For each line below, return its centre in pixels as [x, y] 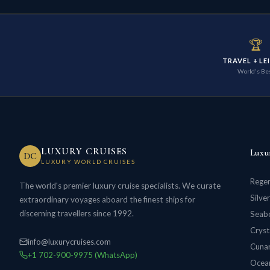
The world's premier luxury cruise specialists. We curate [120, 186]
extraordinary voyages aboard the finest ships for [107, 200]
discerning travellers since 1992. [77, 214]
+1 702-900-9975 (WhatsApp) [83, 255]
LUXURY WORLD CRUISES [88, 161]
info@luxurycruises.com [69, 242]
